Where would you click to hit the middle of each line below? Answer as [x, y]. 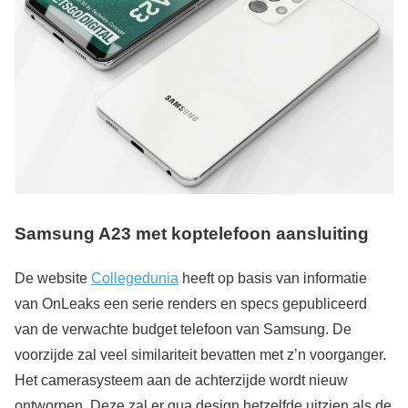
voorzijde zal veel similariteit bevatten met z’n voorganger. [200, 354]
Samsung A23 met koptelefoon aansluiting [192, 234]
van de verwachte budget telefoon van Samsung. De [183, 329]
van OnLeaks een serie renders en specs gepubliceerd [191, 303]
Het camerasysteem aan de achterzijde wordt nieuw [181, 380]
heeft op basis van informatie [273, 278]
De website [53, 278]
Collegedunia [135, 278]
